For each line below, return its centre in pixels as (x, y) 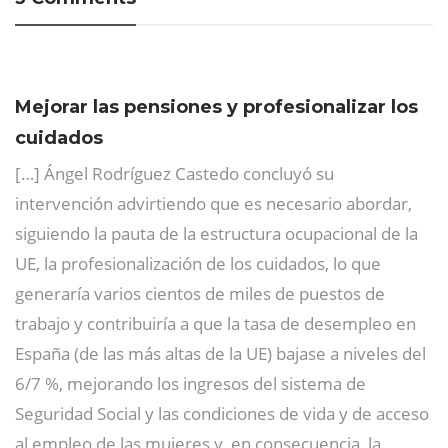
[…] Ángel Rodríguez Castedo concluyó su (174, 173)
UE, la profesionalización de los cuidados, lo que (198, 263)
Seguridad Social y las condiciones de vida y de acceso (222, 413)
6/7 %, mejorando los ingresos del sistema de (190, 383)
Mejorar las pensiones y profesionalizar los (216, 106)
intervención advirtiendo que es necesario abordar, (213, 203)
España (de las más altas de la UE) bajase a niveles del (220, 353)
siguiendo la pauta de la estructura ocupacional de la (216, 233)
